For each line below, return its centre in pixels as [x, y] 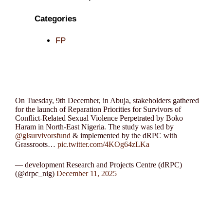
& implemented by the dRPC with [124, 135]
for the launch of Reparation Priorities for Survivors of [98, 109]
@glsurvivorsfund [43, 135]
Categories [56, 18]
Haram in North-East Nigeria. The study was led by [95, 127]
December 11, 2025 [87, 173]
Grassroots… [36, 144]
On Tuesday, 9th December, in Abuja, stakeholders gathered [107, 100]
